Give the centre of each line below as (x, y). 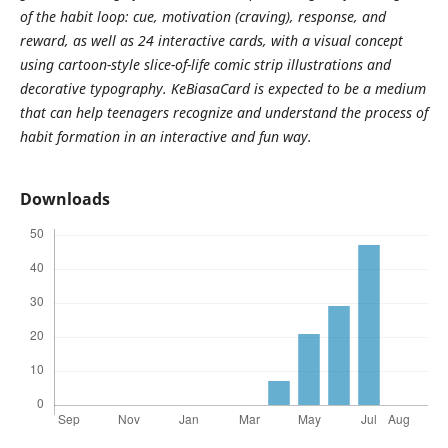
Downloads (64, 198)
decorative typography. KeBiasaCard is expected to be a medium (222, 88)
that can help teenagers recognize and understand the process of (223, 112)
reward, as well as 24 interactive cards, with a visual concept (211, 40)
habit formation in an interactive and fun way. (165, 136)
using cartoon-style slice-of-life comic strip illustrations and (205, 64)
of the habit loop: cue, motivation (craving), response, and (202, 16)
